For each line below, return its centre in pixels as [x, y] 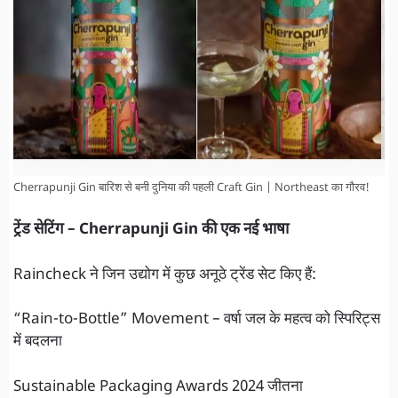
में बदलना [38, 342]
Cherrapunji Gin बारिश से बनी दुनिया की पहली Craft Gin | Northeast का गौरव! [191, 188]
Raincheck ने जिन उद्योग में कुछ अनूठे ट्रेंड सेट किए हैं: [165, 275]
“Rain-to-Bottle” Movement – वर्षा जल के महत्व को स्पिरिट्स [197, 320]
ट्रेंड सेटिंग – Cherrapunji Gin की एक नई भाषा [151, 231]
